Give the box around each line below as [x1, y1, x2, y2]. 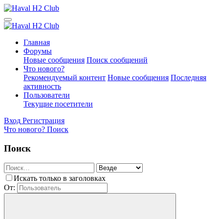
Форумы [23, 47, 52, 55]
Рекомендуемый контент [23, 73, 106, 82]
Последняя [171, 73, 206, 82]
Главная [23, 38, 50, 46]
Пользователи [23, 91, 70, 99]
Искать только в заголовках [14, 174, 106, 183]
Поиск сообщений [87, 56, 148, 64]
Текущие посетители [23, 100, 93, 108]
